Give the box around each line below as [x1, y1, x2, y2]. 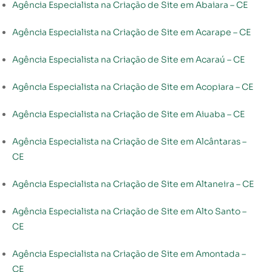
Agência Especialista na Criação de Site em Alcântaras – [12, 135, 246, 147]
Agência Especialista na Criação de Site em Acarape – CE [12, 26, 251, 38]
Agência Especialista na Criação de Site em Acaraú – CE [12, 53, 245, 65]
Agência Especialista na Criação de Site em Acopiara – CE [12, 81, 253, 92]
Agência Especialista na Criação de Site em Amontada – [12, 248, 246, 259]
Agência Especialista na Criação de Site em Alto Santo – [12, 205, 246, 217]
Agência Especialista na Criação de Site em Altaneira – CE [12, 178, 254, 189]
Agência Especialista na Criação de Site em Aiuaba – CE [12, 108, 245, 120]
